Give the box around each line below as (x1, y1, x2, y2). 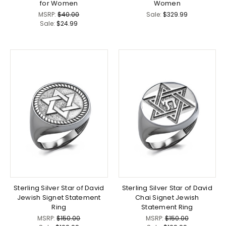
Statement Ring (141, 202, 193, 212)
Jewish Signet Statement (17, 193, 101, 203)
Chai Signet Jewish (135, 193, 199, 203)
